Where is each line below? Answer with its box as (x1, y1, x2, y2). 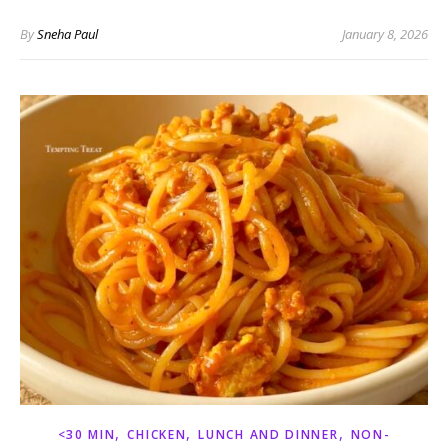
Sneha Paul (37, 25, 98, 44)
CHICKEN (127, 426, 187, 444)
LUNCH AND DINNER (198, 426, 339, 444)
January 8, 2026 (342, 25, 428, 44)
